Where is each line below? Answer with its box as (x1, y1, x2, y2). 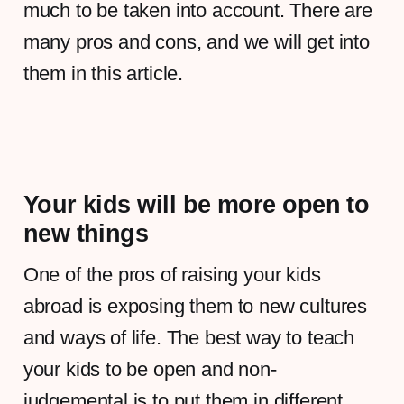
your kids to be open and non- (23, 357, 277, 381)
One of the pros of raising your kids (23, 262, 321, 286)
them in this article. (23, 61, 184, 85)
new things (23, 218, 149, 247)
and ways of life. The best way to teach (23, 326, 355, 349)
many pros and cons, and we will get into (23, 30, 370, 53)
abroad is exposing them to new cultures (23, 294, 368, 317)
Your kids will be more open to (23, 189, 370, 218)
